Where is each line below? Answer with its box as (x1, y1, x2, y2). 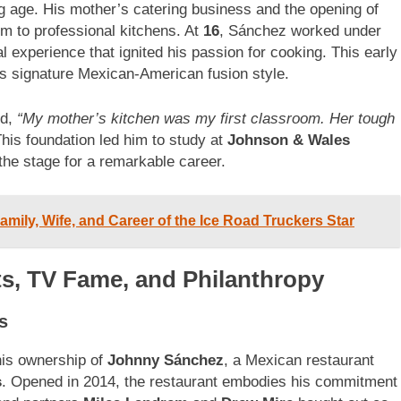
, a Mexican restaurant (224, 351, 374, 369)
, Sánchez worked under (219, 22, 381, 40)
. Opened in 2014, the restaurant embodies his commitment (2, 372, 397, 390)
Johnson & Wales (227, 131, 350, 149)
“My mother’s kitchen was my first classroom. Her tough (17, 109, 395, 127)
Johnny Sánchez (107, 351, 224, 369)
